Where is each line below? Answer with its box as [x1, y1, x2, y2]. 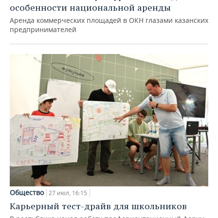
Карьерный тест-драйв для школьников [10, 200, 187, 212]
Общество [10, 187, 44, 197]
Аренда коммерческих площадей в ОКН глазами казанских [10, 16, 208, 25]
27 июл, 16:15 [49, 188, 87, 197]
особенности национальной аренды [10, 2, 171, 14]
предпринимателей [10, 25, 76, 35]
